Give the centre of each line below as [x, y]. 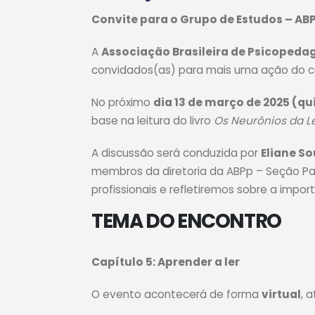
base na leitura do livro [153, 121]
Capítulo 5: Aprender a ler [166, 262]
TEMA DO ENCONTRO [186, 221]
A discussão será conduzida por [176, 153]
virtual [281, 294]
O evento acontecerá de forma [176, 294]
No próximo [122, 102]
